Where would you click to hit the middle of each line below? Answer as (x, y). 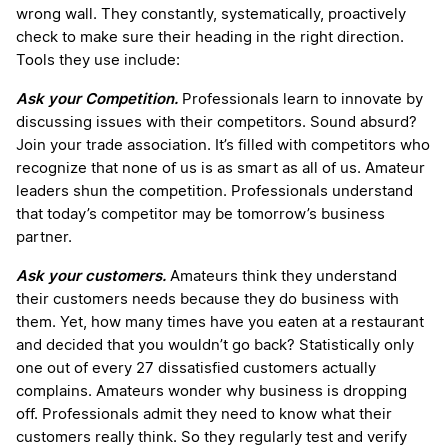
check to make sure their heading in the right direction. (210, 38)
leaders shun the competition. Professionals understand (214, 192)
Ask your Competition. (99, 99)
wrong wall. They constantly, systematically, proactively (211, 15)
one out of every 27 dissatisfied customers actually (196, 369)
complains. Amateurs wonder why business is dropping (211, 392)
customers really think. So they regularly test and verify (211, 438)
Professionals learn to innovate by (302, 100)
